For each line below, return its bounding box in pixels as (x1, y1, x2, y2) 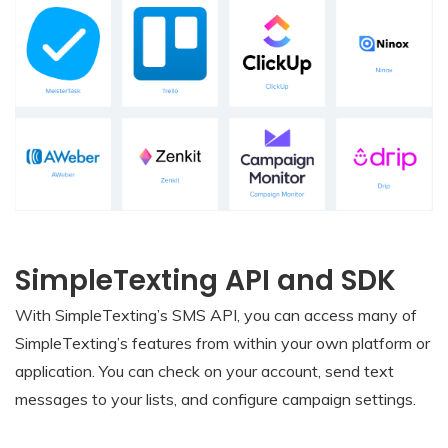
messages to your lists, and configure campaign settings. (15, 388, 416, 409)
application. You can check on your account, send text (15, 360, 394, 381)
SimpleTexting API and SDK (15, 260, 396, 300)
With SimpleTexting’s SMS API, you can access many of (15, 304, 417, 325)
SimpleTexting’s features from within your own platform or (15, 332, 430, 353)
